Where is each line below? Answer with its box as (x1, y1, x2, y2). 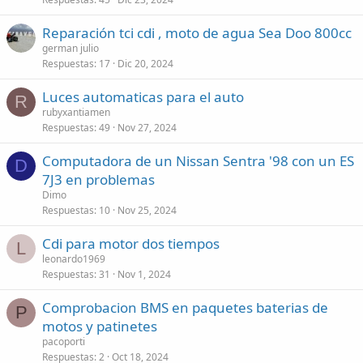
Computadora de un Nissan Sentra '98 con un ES (42, 152, 354, 170)
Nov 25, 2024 (117, 203, 177, 217)
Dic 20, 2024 (117, 57, 173, 70)
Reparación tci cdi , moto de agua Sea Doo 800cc (42, 23, 352, 42)
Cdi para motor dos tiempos (42, 234, 220, 253)
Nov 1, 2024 (117, 267, 171, 281)
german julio (42, 41, 99, 55)
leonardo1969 (42, 252, 105, 266)
